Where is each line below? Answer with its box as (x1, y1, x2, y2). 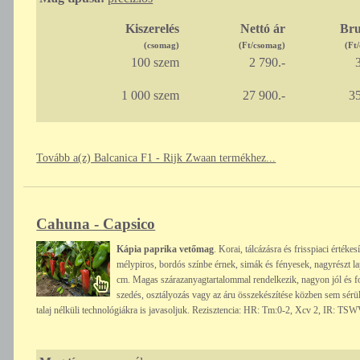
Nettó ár (239, 22, 285, 36)
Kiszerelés (125, 22, 179, 36)
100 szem (130, 55, 179, 70)
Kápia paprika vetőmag (117, 243, 215, 256)
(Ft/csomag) (238, 40, 285, 51)
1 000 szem (121, 88, 179, 103)
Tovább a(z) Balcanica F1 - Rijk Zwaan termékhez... (36, 152, 276, 165)
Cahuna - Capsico (36, 215, 156, 233)
